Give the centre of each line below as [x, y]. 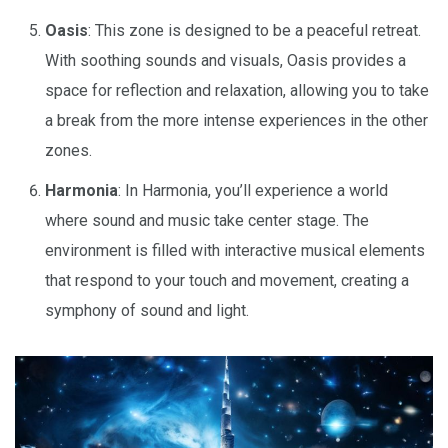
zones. [68, 150]
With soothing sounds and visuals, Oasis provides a [225, 60]
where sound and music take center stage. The [207, 220]
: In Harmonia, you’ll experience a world [253, 190]
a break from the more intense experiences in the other [236, 120]
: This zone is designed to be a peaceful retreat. [254, 30]
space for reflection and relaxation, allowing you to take [237, 90]
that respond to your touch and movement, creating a [227, 280]
